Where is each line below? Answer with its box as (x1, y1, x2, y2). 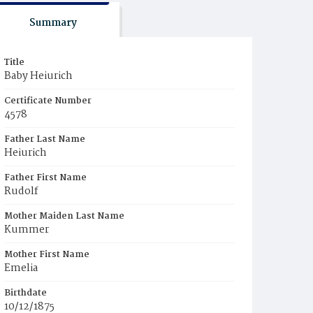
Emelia (4, 260, 38, 277)
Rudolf (4, 183, 38, 200)
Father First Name (4, 170, 87, 185)
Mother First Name (4, 247, 89, 262)
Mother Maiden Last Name (4, 209, 124, 224)
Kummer (4, 221, 49, 238)
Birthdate (4, 286, 47, 300)
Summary (29, 15, 77, 31)
